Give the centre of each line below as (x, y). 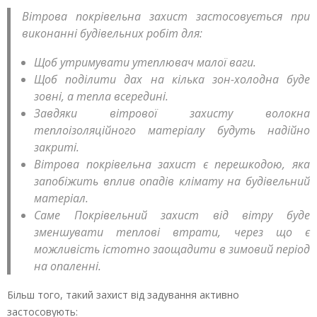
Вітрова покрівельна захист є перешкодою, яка (172, 165)
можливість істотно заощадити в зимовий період (172, 249)
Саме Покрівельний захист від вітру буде (172, 215)
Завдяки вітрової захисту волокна (172, 114)
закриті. (57, 148)
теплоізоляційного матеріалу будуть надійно (172, 131)
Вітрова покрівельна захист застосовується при (166, 17)
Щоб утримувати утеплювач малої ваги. (145, 63)
